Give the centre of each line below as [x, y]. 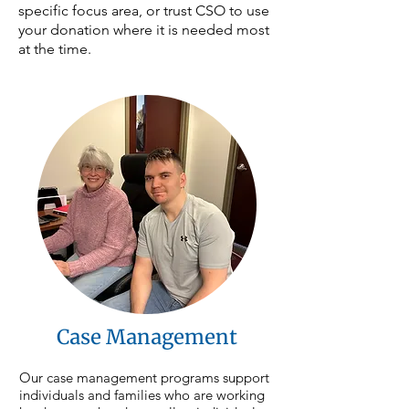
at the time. [55, 49]
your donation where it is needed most [144, 30]
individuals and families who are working [142, 395]
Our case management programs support [144, 378]
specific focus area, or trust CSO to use [144, 10]
